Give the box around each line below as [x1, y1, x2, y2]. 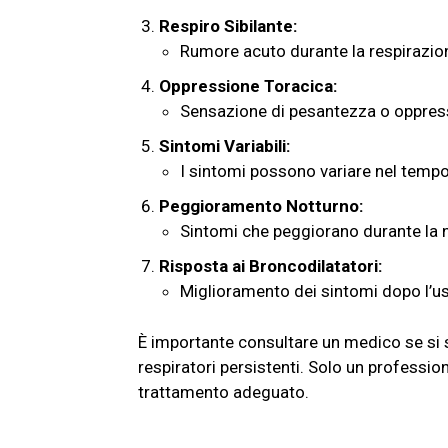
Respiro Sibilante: [159, 16, 297, 37]
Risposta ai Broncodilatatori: [159, 256, 382, 277]
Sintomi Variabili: [159, 136, 290, 157]
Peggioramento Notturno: [159, 196, 363, 217]
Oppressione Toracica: [159, 76, 337, 97]
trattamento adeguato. [138, 382, 309, 403]
